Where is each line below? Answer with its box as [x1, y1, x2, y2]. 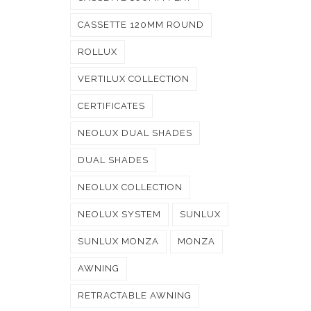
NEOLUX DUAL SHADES [78, 128, 192, 138]
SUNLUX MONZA [78, 236, 159, 246]
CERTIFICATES [78, 101, 145, 111]
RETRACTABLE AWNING [78, 290, 192, 301]
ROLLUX [78, 47, 117, 57]
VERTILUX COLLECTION [78, 74, 190, 84]
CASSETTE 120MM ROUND [78, 19, 204, 30]
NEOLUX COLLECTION [78, 182, 183, 192]
